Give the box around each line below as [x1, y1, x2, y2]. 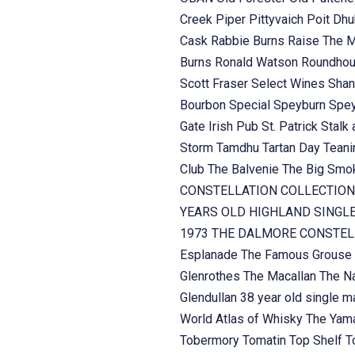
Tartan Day [261, 139, 323, 155]
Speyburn [273, 97, 329, 113]
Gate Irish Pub [179, 118, 261, 134]
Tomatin [242, 332, 289, 348]
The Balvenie [207, 161, 282, 177]
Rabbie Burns [210, 32, 288, 48]
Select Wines [250, 75, 328, 91]
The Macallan [242, 268, 319, 284]
